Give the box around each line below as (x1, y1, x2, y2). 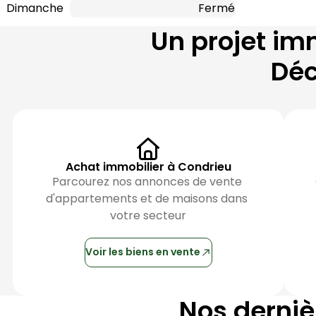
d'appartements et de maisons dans (46, 190, 248, 207)
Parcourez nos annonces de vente (51, 173, 242, 190)
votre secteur (110, 207, 187, 224)
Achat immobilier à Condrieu (65, 158, 231, 175)
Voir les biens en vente (85, 245, 201, 260)
